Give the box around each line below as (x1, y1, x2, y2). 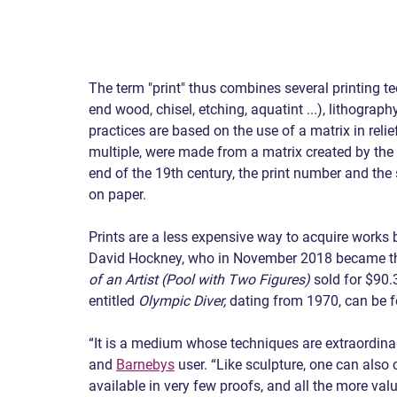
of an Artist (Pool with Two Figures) (89, 271, 310, 289)
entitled (89, 292, 138, 310)
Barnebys (116, 356, 175, 374)
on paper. (89, 186, 146, 204)
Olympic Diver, (138, 292, 226, 310)
